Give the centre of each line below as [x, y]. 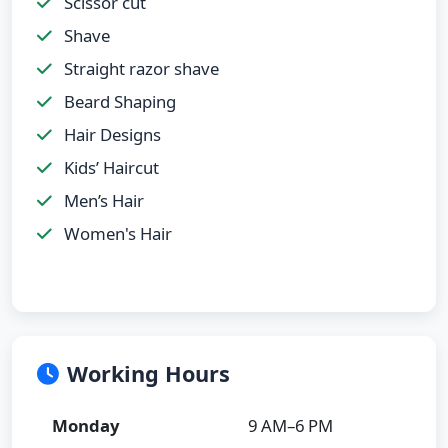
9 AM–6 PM [290, 425]
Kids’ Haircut [109, 167]
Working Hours [148, 373]
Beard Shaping [118, 101]
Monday [86, 425]
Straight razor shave [139, 68]
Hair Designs [110, 134]
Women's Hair [116, 233]
